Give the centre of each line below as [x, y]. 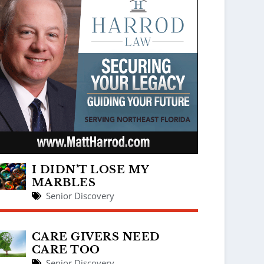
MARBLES [64, 182]
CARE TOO [66, 250]
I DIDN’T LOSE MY [90, 169]
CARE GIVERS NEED [96, 237]
